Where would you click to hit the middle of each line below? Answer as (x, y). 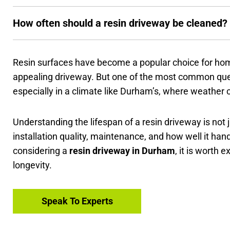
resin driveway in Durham (122, 150)
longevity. (33, 165)
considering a (41, 150)
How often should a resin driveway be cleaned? (120, 23)
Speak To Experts (77, 201)
